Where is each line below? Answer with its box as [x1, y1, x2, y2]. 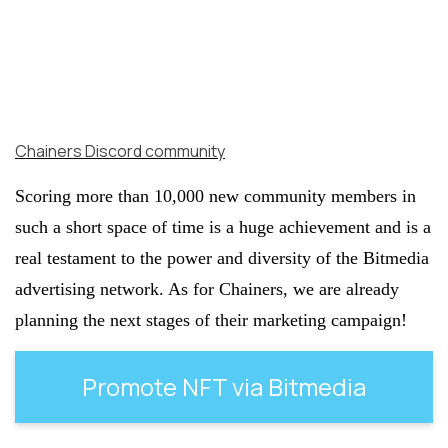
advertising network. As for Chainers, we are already [15, 278, 399, 299]
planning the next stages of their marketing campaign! [15, 309, 407, 330]
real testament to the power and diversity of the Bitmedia [15, 247, 429, 268]
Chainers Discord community [15, 139, 225, 162]
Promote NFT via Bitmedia [82, 369, 366, 403]
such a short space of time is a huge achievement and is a [15, 216, 431, 237]
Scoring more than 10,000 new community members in [15, 185, 416, 206]
